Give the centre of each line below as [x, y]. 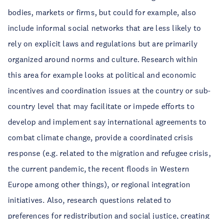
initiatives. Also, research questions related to [90, 200]
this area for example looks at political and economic [102, 75]
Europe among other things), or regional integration [99, 184]
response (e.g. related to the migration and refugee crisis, [109, 153]
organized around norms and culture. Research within [103, 59]
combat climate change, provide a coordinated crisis [101, 137]
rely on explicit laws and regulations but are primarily [103, 44]
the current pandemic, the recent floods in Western [99, 169]
